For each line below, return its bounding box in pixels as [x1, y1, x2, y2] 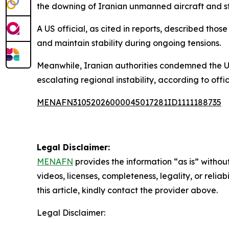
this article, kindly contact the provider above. [37, 185, 218, 195]
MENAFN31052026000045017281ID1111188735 [37, 97, 221, 107]
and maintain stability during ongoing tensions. [37, 38, 221, 48]
